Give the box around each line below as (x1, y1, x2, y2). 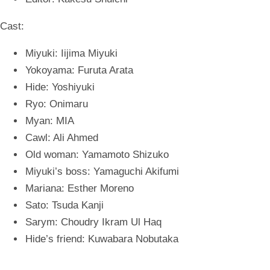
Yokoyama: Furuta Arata (25, 64, 133, 76)
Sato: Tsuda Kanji (25, 199, 104, 211)
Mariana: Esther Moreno (25, 183, 134, 194)
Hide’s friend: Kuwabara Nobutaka (25, 233, 178, 245)
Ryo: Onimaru (25, 98, 88, 110)
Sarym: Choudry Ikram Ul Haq (25, 216, 162, 228)
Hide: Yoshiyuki (25, 81, 95, 93)
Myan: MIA (25, 115, 74, 127)
